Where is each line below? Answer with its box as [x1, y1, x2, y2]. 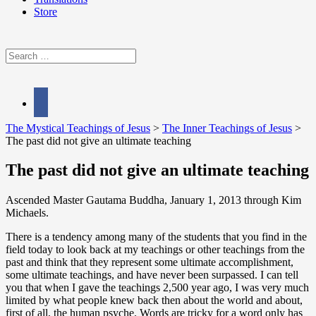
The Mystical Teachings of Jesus [6, 121, 150, 134]
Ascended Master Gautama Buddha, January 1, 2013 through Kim [6, 194, 301, 207]
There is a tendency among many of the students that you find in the [6, 231, 307, 243]
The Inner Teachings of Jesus [162, 121, 292, 134]
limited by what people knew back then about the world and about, [6, 294, 303, 307]
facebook [33, 93, 74, 106]
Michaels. [6, 207, 49, 219]
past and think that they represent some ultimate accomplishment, [6, 256, 293, 269]
